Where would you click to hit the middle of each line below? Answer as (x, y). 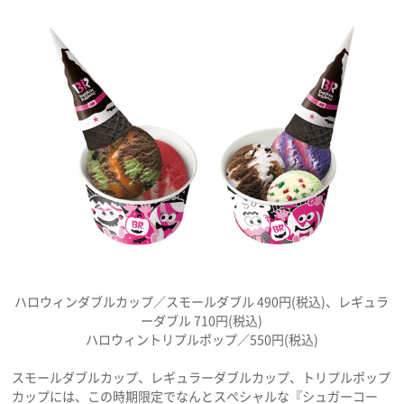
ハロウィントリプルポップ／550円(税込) (202, 340)
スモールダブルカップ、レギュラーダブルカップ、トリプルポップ (202, 377)
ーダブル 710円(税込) (202, 321)
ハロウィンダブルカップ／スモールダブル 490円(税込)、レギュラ (202, 302)
